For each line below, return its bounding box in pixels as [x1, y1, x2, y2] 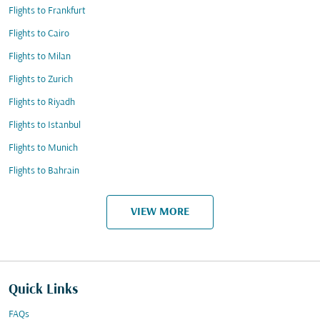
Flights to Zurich [9, 74, 73, 85]
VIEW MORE [131, 206, 189, 218]
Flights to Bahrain [9, 166, 79, 176]
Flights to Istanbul [9, 120, 81, 131]
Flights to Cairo [9, 29, 69, 39]
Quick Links [9, 282, 78, 298]
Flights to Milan [9, 51, 71, 62]
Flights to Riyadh [9, 97, 75, 108]
